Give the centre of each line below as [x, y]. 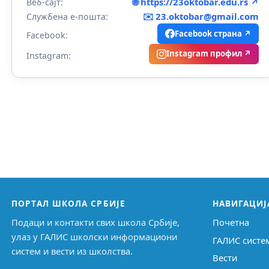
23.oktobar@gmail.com [207, 17]
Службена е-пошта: [68, 17]
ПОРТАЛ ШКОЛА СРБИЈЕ [68, 204]
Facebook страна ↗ [213, 33]
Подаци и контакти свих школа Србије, [96, 222]
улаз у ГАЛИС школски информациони [95, 237]
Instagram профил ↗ [209, 54]
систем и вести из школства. [72, 251]
